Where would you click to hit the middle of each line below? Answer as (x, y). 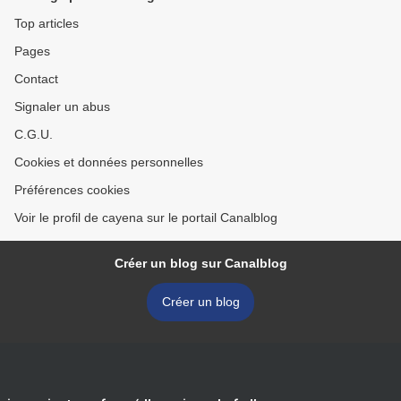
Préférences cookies (72, 190)
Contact (36, 79)
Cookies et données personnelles (109, 162)
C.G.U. (34, 135)
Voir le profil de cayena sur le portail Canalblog (146, 218)
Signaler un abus (62, 107)
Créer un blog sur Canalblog (200, 264)
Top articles (47, 24)
